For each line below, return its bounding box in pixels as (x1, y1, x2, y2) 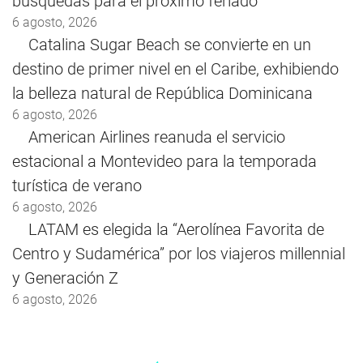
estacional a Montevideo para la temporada (12, 152, 317, 172)
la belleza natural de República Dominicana (12, 83, 313, 104)
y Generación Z (12, 268, 118, 288)
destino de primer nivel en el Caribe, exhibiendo (12, 59, 339, 79)
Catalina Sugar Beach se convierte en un (28, 35, 311, 55)
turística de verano (12, 176, 142, 196)
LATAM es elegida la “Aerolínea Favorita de (28, 220, 324, 240)
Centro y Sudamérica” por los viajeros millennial (12, 244, 345, 264)
